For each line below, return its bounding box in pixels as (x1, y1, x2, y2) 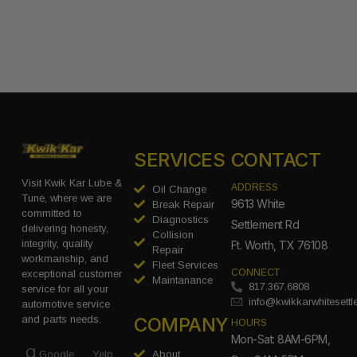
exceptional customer (21, 268, 122, 280)
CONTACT (230, 147, 321, 171)
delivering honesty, (21, 222, 108, 235)
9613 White (230, 196, 285, 210)
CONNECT (230, 267, 280, 279)
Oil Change (151, 182, 206, 195)
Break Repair (151, 198, 214, 210)
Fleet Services (151, 258, 218, 271)
